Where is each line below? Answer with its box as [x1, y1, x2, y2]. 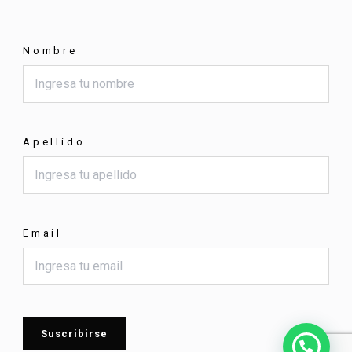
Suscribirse [41, 327, 108, 339]
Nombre [23, 45, 78, 57]
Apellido [23, 136, 86, 148]
